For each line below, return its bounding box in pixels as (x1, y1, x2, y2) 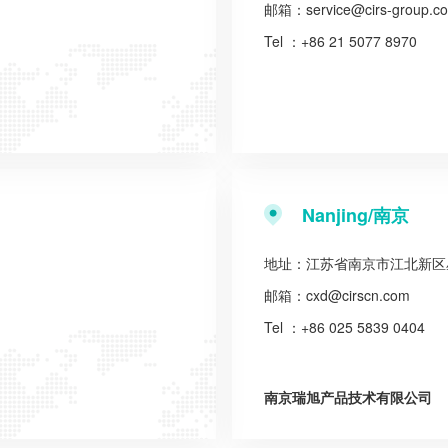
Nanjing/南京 (302, 202, 409, 228)
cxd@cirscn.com (306, 285, 410, 305)
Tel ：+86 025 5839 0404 (264, 317, 425, 337)
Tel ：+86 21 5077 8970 (264, 31, 417, 51)
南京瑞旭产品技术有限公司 (264, 387, 432, 407)
